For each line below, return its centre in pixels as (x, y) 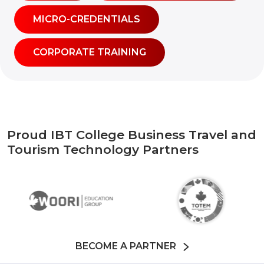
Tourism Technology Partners (103, 149)
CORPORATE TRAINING (90, 52)
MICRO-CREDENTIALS (87, 19)
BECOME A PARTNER (129, 246)
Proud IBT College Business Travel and (132, 135)
